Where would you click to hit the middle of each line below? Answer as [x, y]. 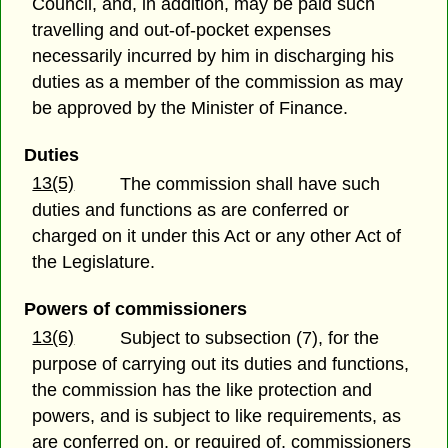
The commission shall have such [250, 184]
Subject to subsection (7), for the [250, 338]
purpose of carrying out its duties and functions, [221, 364]
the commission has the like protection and [202, 390]
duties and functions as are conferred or [191, 210]
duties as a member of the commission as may [218, 81]
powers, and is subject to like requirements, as [217, 416]
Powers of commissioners [135, 309]
